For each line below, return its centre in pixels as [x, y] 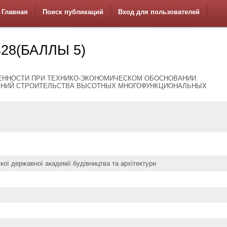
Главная [15, 12]
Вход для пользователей [159, 12]
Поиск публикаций [73, 12]
